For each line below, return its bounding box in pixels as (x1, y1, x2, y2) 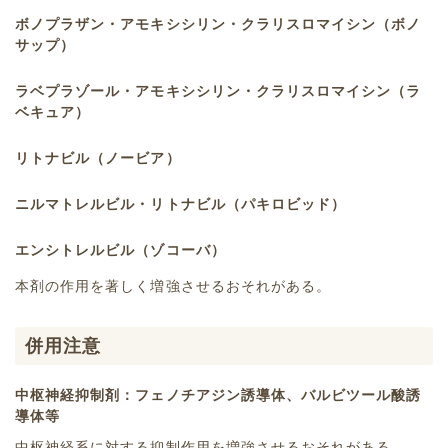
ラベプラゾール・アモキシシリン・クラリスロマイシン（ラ (15, 82, 422, 99)
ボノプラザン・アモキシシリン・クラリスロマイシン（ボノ (15, 15, 422, 32)
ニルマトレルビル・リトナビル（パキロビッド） (15, 195, 347, 212)
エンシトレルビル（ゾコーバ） (15, 241, 226, 258)
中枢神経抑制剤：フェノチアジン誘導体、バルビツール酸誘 (15, 386, 422, 403)
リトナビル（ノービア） (15, 149, 181, 166)
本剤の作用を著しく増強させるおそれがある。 (15, 277, 332, 294)
